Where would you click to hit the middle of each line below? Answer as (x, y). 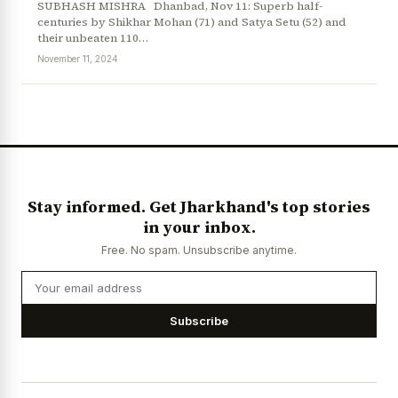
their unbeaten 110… (93, 37)
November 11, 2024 (78, 58)
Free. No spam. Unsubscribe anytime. (199, 251)
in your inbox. (199, 227)
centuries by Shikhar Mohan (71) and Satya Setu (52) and (192, 21)
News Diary (51, 120)
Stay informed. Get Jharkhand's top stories (199, 207)
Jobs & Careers (146, 120)
